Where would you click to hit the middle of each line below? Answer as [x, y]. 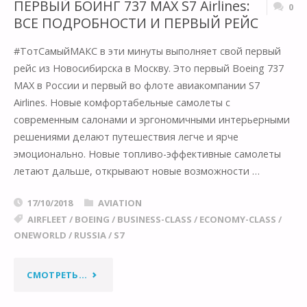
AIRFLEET [47, 220]
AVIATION [120, 203]
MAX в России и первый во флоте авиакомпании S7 [136, 85]
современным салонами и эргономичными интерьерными [151, 119]
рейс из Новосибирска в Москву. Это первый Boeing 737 [148, 68]
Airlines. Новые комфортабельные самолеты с [122, 102]
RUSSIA [90, 235]
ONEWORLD [40, 235]
